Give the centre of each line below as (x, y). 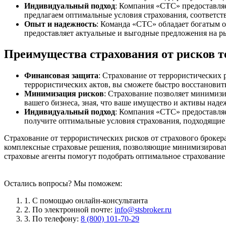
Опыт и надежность (60, 24)
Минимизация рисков (64, 94)
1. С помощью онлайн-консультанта (86, 201)
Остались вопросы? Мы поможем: (63, 184)
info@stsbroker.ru (143, 210)
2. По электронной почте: (69, 210)
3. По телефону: (52, 219)
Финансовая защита (61, 76)
